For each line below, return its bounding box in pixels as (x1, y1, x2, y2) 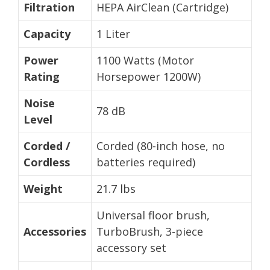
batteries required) (96, 154, 195, 169)
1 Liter (96, 26, 130, 41)
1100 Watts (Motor (96, 52, 194, 67)
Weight (24, 181, 63, 196)
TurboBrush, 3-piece (96, 224, 203, 239)
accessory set (96, 240, 166, 255)
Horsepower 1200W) (96, 69, 201, 84)
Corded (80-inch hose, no (96, 138, 225, 153)
